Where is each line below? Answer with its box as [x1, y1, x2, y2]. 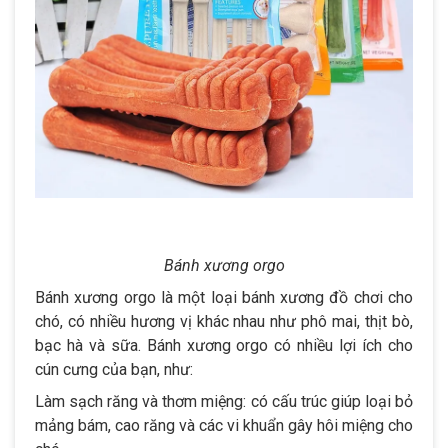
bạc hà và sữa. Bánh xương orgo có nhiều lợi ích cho [35, 335, 413, 355]
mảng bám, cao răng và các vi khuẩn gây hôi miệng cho [35, 415, 413, 435]
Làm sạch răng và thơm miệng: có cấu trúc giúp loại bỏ [35, 391, 413, 411]
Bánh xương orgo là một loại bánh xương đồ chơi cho [35, 287, 413, 307]
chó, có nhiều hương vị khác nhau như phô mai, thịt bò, [35, 311, 413, 331]
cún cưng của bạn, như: [35, 359, 193, 379]
